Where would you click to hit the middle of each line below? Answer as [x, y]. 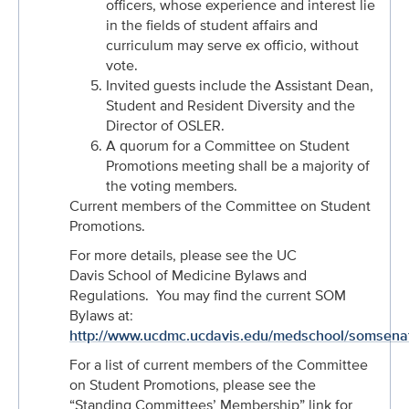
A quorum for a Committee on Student [228, 146]
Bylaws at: [101, 315]
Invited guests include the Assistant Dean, [240, 85]
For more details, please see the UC [183, 255]
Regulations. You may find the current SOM [208, 295]
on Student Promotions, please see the [193, 385]
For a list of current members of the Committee [219, 365]
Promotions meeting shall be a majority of [238, 166]
